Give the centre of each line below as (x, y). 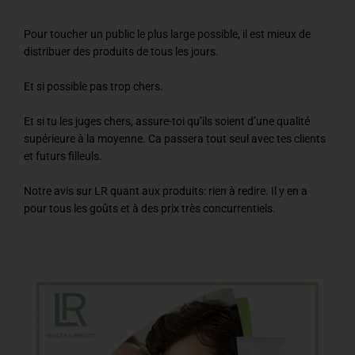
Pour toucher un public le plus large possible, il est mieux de (167, 34)
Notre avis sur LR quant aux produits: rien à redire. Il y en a (166, 191)
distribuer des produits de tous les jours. (121, 52)
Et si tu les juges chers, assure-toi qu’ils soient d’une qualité (167, 122)
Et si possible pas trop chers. (94, 87)
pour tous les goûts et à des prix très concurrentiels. (150, 208)
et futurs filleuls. (63, 157)
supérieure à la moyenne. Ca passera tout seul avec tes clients (175, 139)
